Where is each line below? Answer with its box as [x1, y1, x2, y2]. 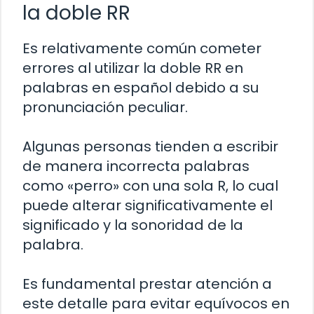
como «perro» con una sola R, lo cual [22, 175, 278, 196]
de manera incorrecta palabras [22, 156, 250, 176]
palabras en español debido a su [22, 77, 259, 97]
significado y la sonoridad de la [22, 214, 243, 235]
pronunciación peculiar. [22, 97, 188, 117]
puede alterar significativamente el [22, 195, 273, 215]
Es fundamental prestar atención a [22, 273, 272, 294]
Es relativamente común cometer [22, 38, 261, 58]
